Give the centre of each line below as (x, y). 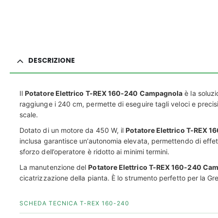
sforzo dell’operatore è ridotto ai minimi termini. (95, 151)
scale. (29, 114)
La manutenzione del (54, 167)
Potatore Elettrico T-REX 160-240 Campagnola (104, 93)
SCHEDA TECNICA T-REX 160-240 (74, 203)
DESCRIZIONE (52, 60)
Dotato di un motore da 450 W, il (73, 130)
